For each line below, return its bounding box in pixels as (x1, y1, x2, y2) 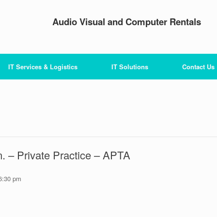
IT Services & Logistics (8, 62, 77, 71)
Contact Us (182, 62, 215, 71)
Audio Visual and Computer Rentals (52, 15, 201, 28)
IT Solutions (111, 62, 148, 71)
